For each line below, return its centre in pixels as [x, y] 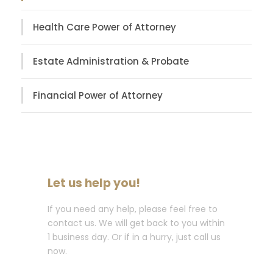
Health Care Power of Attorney [105, 27]
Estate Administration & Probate [111, 61]
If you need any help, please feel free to [133, 209]
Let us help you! [94, 183]
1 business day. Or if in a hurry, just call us [134, 237]
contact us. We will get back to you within [136, 223]
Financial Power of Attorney [98, 95]
